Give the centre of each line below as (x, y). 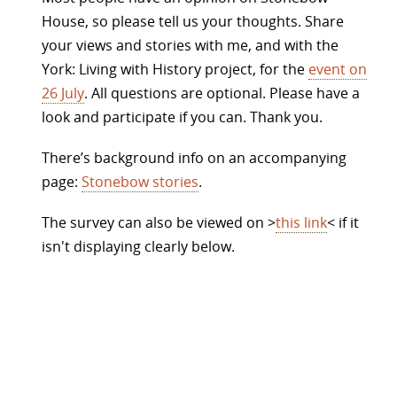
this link (301, 223)
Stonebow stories (140, 182)
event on (338, 69)
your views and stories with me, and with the (190, 45)
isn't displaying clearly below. (138, 247)
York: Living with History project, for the (175, 69)
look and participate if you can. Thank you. (182, 117)
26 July (63, 93)
